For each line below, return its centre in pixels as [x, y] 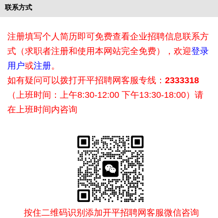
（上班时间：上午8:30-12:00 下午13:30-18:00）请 [105, 95]
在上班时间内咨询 [42, 109]
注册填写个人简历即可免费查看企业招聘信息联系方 [108, 36]
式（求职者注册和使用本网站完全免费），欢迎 [99, 51]
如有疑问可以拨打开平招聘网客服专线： [86, 80]
